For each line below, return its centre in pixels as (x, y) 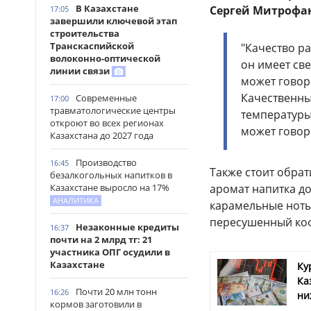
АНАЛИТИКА (76, 200)
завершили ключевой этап (114, 21)
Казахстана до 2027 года (102, 135)
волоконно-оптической (105, 58)
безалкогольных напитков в (111, 175)
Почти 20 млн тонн (116, 292)
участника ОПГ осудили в (110, 252)
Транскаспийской (92, 46)
